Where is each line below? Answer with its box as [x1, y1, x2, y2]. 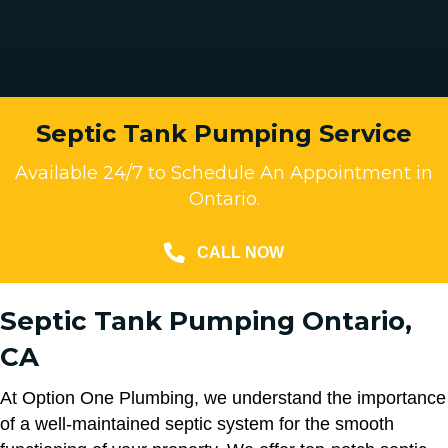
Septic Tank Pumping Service [36, 119, 412, 149]
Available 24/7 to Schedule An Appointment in [15, 162, 433, 185]
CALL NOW [197, 244, 284, 262]
